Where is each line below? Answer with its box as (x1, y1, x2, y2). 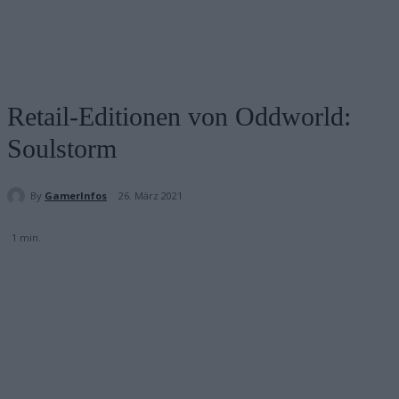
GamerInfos (45, 188, 107, 202)
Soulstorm (7, 134, 117, 163)
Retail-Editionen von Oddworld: (7, 102, 351, 131)
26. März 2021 (118, 189, 183, 203)
